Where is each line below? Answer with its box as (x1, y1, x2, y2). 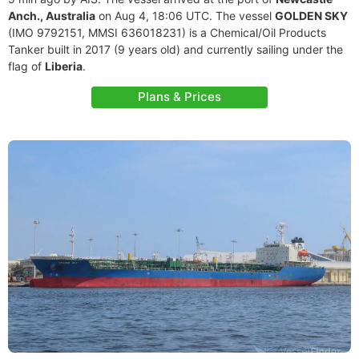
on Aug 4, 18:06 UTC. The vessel (95, 9, 275, 22)
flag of (8, 59, 45, 73)
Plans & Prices (138, 89, 221, 104)
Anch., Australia (8, 9, 95, 22)
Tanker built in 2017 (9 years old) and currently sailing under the (8, 42, 343, 56)
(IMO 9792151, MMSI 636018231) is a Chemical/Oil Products (8, 26, 326, 39)
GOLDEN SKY (275, 9, 348, 22)
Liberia (45, 59, 83, 73)
